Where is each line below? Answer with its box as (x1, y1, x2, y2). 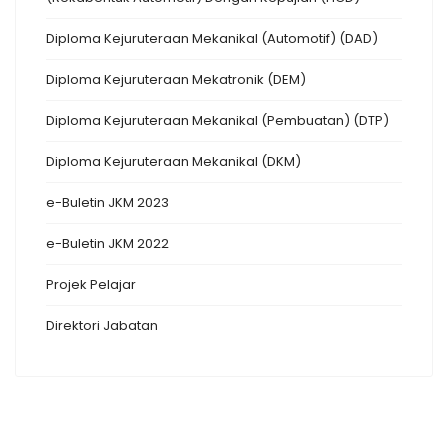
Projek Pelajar (46, 274, 136, 294)
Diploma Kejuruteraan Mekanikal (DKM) (46, 151, 301, 171)
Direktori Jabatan (46, 315, 158, 335)
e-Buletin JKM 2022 (46, 233, 169, 253)
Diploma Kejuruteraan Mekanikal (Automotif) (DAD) (46, 28, 378, 48)
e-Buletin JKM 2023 (46, 192, 169, 212)
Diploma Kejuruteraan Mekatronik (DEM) (46, 69, 306, 89)
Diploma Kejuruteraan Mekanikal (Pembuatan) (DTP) (46, 110, 389, 130)
